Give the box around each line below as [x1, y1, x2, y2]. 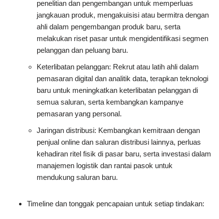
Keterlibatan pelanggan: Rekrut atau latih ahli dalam [37, 63, 199, 71]
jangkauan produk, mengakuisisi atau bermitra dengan [37, 11, 209, 20]
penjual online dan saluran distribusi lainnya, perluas [37, 138, 201, 147]
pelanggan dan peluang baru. [37, 46, 128, 55]
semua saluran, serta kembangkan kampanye [37, 98, 183, 107]
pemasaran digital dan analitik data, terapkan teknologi [37, 74, 208, 83]
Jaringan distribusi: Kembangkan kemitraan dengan [37, 126, 200, 135]
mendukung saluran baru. [37, 173, 118, 182]
